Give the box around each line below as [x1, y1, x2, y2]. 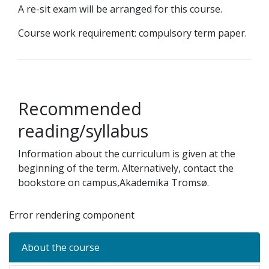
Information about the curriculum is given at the [18, 147, 235, 160]
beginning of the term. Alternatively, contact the [18, 162, 234, 175]
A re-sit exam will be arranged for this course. [18, 2, 222, 16]
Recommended [18, 97, 142, 120]
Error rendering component [9, 208, 134, 222]
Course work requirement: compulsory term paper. [18, 26, 247, 40]
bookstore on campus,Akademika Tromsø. [18, 176, 209, 189]
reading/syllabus [18, 119, 148, 142]
